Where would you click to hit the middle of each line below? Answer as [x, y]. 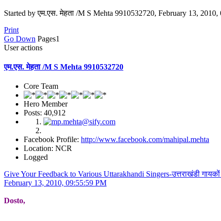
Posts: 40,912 [45, 113]
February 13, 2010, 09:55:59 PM [55, 183]
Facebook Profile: [52, 140]
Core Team [41, 86]
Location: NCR [48, 148]
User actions [23, 47]
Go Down [20, 38]
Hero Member [46, 104]
